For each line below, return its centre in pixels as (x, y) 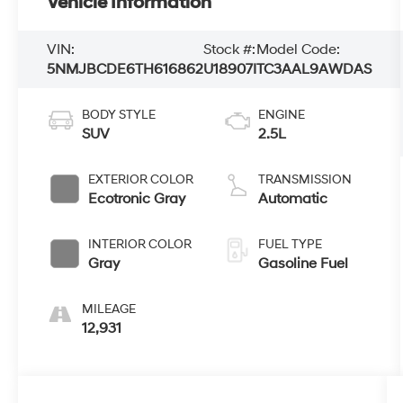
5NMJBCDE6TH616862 (125, 69)
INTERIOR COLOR (140, 244)
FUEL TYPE (290, 244)
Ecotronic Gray (137, 198)
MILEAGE (109, 309)
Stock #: (230, 49)
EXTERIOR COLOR (141, 179)
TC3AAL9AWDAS (314, 69)
